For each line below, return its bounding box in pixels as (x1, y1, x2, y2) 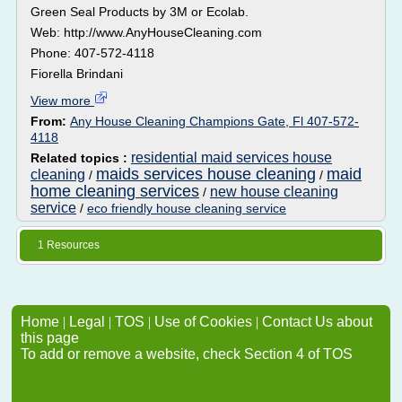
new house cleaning (210, 184, 338, 199)
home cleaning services (31, 182, 199, 200)
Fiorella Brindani (31, 66, 123, 81)
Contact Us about (262, 314, 372, 329)
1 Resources (38, 239, 100, 251)
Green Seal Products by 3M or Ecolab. (31, 4, 249, 19)
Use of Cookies (154, 314, 252, 329)
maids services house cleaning (96, 165, 316, 183)
